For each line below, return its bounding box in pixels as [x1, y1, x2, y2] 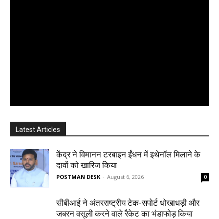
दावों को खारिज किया [56, 160, 117, 171]
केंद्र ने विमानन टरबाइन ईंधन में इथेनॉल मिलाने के [56, 150, 200, 160]
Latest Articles [16, 126, 60, 134]
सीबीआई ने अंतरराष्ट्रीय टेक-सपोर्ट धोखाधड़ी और [56, 198, 199, 208]
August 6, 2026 [107, 173, 144, 181]
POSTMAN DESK [56, 173, 100, 181]
